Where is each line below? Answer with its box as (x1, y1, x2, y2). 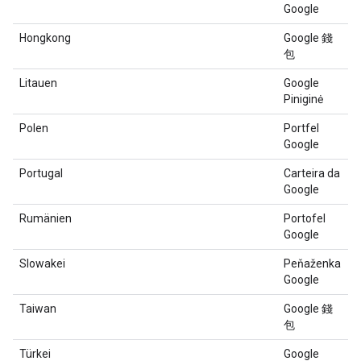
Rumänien (19, 212, 72, 225)
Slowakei (19, 257, 65, 270)
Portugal (19, 167, 63, 180)
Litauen (19, 77, 57, 89)
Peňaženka (284, 257, 341, 270)
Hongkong (19, 31, 71, 44)
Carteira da (284, 167, 340, 180)
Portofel (284, 212, 326, 225)
